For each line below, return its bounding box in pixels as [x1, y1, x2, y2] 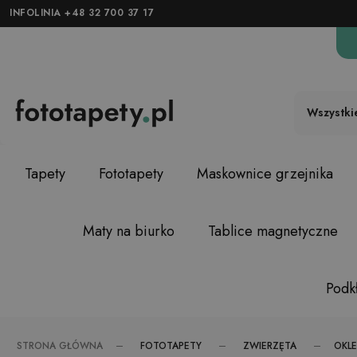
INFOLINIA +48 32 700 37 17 [10, 6, 154, 20]
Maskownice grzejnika [196, 163, 333, 184]
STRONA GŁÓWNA [17, 339, 103, 353]
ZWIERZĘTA [243, 338, 296, 353]
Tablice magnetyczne [207, 221, 338, 241]
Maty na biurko [82, 221, 175, 241]
